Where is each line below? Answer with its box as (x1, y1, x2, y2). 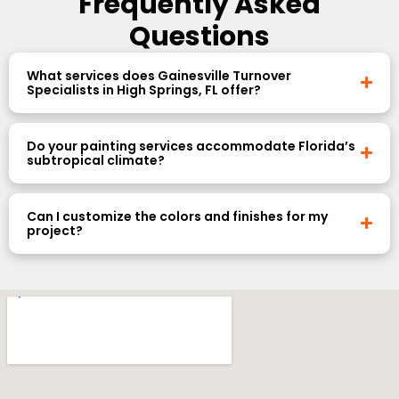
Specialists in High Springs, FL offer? (27, 80, 261, 99)
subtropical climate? (27, 151, 165, 169)
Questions (129, 17, 270, 55)
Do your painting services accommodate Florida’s (27, 136, 355, 155)
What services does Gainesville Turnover (27, 66, 291, 85)
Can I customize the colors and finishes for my (27, 207, 328, 225)
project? (27, 221, 83, 240)
